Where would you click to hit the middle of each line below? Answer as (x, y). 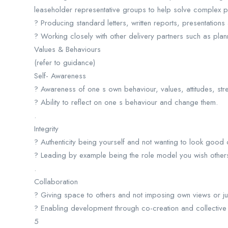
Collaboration (56, 182)
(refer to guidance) (65, 63)
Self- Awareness (60, 76)
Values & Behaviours (67, 49)
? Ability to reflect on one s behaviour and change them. (126, 102)
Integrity (46, 129)
